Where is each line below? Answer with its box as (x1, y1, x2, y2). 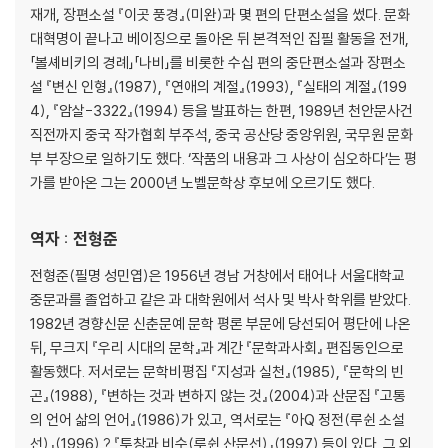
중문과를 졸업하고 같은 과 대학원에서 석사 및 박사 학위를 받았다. (30, 289, 411, 309)
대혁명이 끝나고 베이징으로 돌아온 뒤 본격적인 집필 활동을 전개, (30, 28, 409, 48)
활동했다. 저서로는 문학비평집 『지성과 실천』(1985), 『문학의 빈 (30, 361, 404, 381)
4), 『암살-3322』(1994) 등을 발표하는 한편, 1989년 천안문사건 (30, 100, 413, 120)
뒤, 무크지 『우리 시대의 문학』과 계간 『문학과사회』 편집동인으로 (30, 337, 404, 357)
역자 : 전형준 (30, 227, 118, 249)
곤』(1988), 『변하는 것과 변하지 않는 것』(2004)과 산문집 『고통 (30, 385, 406, 405)
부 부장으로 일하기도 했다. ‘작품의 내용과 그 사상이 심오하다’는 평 (30, 148, 417, 168)
